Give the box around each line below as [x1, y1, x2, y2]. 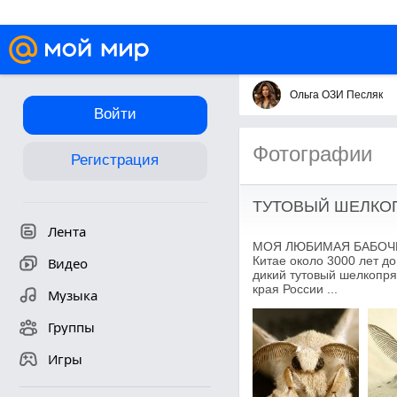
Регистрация [71, 152, 159, 168]
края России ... [252, 282, 338, 296]
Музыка [47, 286, 97, 304]
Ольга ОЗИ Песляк [289, 89, 383, 101]
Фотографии [252, 142, 372, 166]
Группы [47, 318, 95, 336]
